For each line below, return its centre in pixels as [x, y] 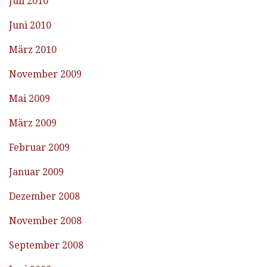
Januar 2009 [36, 172]
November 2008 [45, 221]
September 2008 [46, 246]
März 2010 [33, 50]
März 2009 [33, 123]
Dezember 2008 [44, 197]
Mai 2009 [30, 99]
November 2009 [45, 74]
